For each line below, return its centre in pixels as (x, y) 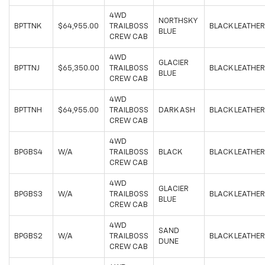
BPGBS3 (28, 195)
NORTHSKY (178, 21)
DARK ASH (177, 111)
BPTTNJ (27, 69)
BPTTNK (28, 27)
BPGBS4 (28, 153)
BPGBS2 (28, 237)
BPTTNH (28, 111)
